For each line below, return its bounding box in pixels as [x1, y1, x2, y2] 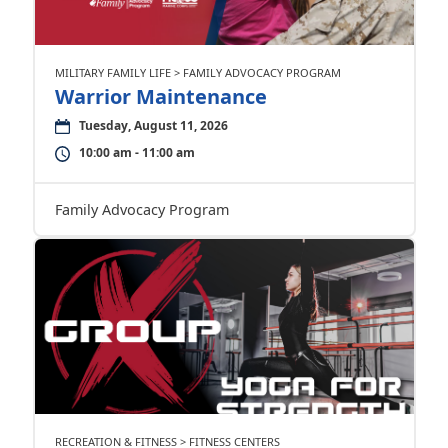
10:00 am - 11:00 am [78, 144, 195, 161]
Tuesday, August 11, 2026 [78, 117, 228, 134]
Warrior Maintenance [54, 83, 267, 110]
